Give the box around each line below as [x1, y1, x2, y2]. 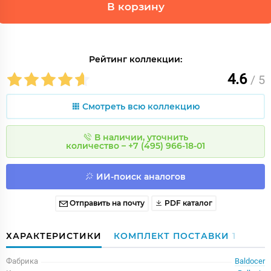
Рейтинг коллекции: [89, 54, 182, 65]
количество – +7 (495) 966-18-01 [66, 140, 205, 151]
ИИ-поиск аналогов [96, 171, 186, 182]
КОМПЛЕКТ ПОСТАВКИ [114, 230, 232, 241]
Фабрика [6, 256, 38, 266]
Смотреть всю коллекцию [82, 101, 200, 112]
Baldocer [235, 256, 265, 266]
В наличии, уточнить [94, 132, 188, 143]
